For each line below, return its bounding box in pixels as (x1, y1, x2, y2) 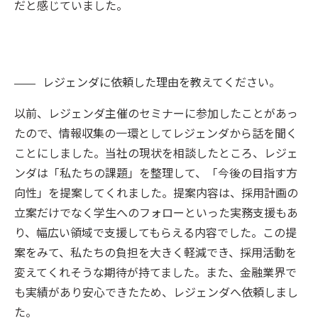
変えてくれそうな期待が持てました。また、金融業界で (14, 263, 297, 281)
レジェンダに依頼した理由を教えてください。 (43, 73, 280, 91)
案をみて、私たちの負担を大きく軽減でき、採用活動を (14, 243, 297, 261)
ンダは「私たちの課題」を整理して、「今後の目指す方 (14, 164, 297, 182)
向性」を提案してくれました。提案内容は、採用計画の (14, 184, 298, 202)
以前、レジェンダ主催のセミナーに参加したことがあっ (14, 104, 298, 122)
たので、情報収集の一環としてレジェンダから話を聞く (14, 124, 297, 142)
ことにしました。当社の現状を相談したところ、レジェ (14, 144, 298, 162)
